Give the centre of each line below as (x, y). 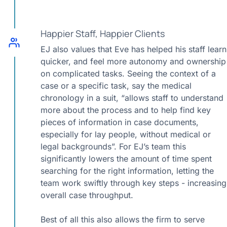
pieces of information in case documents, (120, 122)
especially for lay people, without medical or (126, 134)
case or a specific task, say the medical (116, 86)
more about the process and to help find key (126, 110)
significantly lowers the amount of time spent (126, 159)
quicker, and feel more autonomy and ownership (133, 61)
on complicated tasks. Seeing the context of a (128, 73)
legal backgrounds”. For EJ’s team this (113, 146)
